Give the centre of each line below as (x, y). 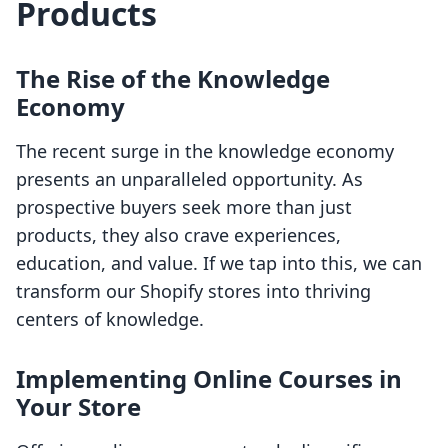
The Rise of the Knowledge (173, 79)
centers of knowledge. (110, 319)
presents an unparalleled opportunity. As (189, 179)
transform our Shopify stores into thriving (193, 291)
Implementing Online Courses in (209, 379)
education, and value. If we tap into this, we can (219, 263)
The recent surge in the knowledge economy (205, 151)
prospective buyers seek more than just (184, 207)
